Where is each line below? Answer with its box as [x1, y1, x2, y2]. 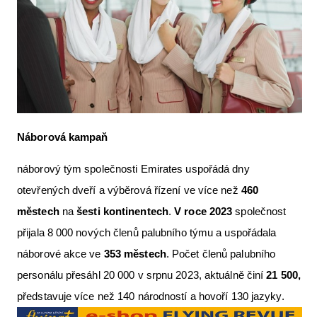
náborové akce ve [17, 247, 104, 260]
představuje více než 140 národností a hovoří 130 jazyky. [17, 289, 284, 302]
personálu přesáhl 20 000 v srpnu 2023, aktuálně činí [17, 268, 267, 281]
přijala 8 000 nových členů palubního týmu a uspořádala [17, 226, 277, 238]
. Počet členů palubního [166, 247, 276, 260]
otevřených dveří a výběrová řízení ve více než [17, 183, 241, 196]
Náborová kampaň [17, 130, 108, 143]
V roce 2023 [174, 204, 233, 217]
